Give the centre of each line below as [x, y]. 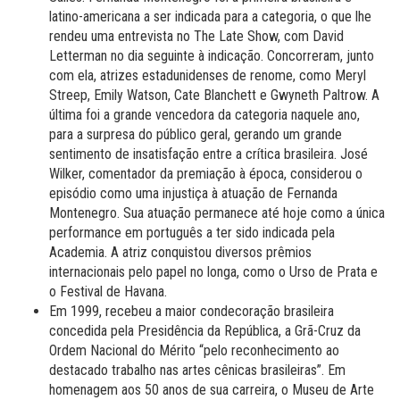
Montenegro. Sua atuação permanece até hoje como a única [217, 212]
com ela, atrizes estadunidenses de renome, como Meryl [208, 75]
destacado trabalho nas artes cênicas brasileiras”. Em [197, 370]
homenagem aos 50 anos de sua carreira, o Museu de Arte [212, 389]
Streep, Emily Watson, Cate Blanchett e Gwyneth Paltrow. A [214, 95]
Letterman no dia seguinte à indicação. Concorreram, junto [212, 55]
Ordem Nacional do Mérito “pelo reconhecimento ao [194, 350]
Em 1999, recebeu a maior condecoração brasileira [192, 311]
